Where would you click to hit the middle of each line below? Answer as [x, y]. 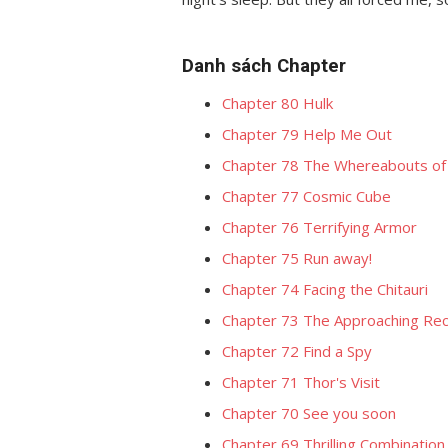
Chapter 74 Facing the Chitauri [325, 289]
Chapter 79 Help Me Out [307, 134]
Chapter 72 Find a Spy [297, 351]
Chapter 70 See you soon [309, 413]
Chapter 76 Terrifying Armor [319, 227]
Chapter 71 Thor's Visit [301, 382]
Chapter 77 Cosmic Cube [306, 196]
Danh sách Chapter [264, 66]
